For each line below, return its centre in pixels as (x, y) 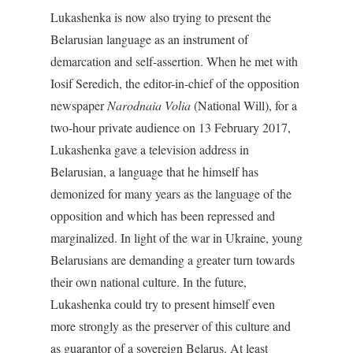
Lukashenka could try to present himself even (163, 304)
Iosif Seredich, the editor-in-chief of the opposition (175, 83)
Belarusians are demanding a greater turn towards (173, 260)
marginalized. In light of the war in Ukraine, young (176, 238)
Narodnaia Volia (149, 105)
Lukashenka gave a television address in (150, 149)
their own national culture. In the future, (149, 282)
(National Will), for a (244, 105)
